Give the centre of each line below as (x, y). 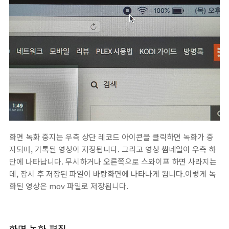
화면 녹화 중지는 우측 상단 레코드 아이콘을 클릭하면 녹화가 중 (111, 137)
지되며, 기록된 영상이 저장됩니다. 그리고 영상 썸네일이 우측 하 (112, 149)
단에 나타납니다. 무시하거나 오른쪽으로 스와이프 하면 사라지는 (113, 161)
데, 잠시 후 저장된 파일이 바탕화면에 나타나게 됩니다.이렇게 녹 (112, 174)
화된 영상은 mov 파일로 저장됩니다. (69, 186)
